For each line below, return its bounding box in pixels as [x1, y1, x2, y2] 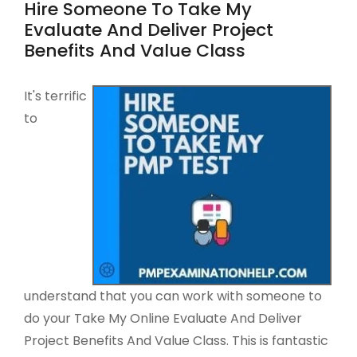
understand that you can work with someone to [24, 287, 322, 306]
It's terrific [24, 87, 87, 106]
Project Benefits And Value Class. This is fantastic [24, 331, 328, 351]
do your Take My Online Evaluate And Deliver [24, 309, 302, 328]
